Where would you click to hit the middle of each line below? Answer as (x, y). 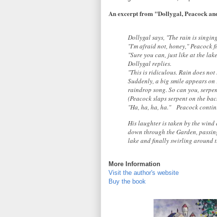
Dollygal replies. (150, 64)
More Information (134, 164)
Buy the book (127, 182)
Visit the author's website (144, 173)
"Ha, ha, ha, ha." (149, 107)
